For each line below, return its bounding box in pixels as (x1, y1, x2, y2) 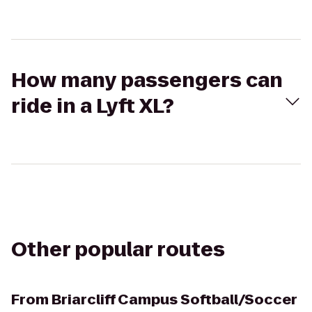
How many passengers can (11, 67, 283, 94)
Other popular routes (11, 236, 225, 263)
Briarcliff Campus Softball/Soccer (52, 290, 297, 309)
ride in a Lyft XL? (11, 93, 174, 120)
